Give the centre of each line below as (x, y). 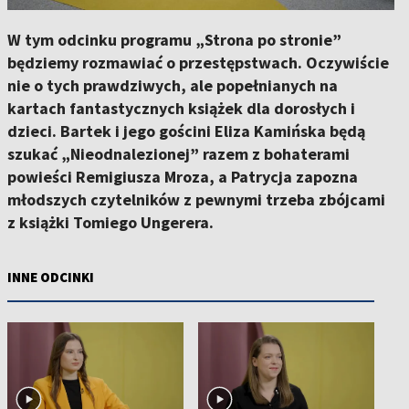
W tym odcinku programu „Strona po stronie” (174, 40)
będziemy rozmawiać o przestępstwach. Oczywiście (198, 63)
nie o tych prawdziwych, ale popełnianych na (173, 85)
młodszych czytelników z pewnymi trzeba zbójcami (196, 199)
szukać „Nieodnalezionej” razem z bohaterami (178, 154)
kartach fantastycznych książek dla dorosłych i (181, 108)
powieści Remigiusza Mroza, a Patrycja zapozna (183, 177)
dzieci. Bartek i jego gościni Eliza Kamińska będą (186, 131)
